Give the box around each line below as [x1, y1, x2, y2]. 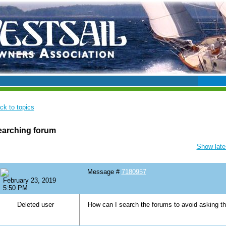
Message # [87, 168, 122, 176]
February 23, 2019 [3, 177, 56, 185]
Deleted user [17, 201, 54, 209]
